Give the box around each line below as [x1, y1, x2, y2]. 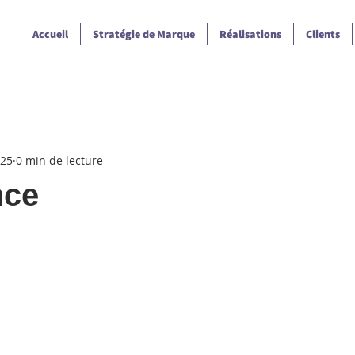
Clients [306, 27, 340, 41]
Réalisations [219, 27, 281, 41]
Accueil [32, 27, 68, 41]
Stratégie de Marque [93, 27, 195, 41]
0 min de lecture [16, 152, 103, 168]
